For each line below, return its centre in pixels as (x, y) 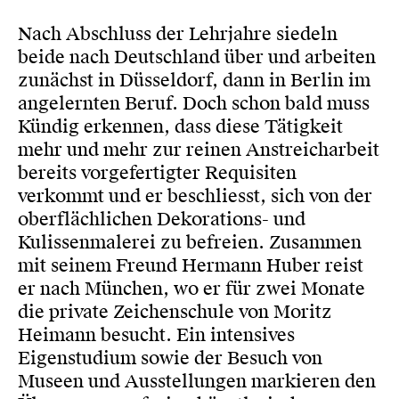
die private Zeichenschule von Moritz (175, 312)
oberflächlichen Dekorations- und (162, 219)
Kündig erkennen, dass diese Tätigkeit (180, 126)
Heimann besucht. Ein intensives (156, 335)
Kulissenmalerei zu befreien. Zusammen (190, 242)
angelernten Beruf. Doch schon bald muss (194, 103)
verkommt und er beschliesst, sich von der (195, 196)
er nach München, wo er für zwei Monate (191, 289)
